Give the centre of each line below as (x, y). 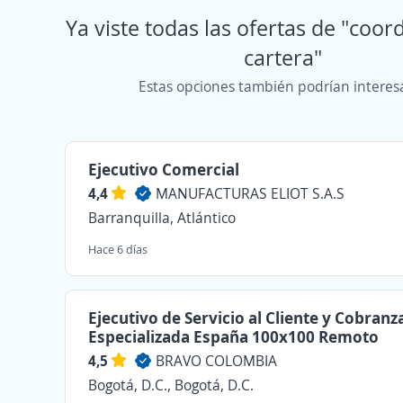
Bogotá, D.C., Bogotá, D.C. (171, 385)
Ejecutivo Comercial (164, 169)
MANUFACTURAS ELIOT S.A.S (250, 193)
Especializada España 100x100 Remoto (233, 336)
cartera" (282, 57)
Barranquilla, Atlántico (162, 218)
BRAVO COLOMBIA (216, 361)
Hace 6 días (118, 249)
